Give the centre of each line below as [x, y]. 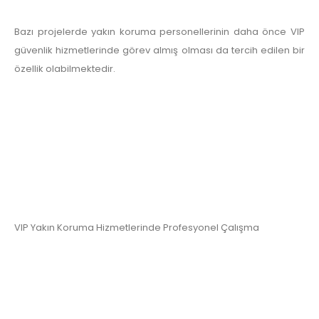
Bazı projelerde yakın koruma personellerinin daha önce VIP [159, 32]
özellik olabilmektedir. [65, 69]
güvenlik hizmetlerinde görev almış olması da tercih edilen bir [159, 51]
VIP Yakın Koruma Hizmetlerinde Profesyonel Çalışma [137, 228]
